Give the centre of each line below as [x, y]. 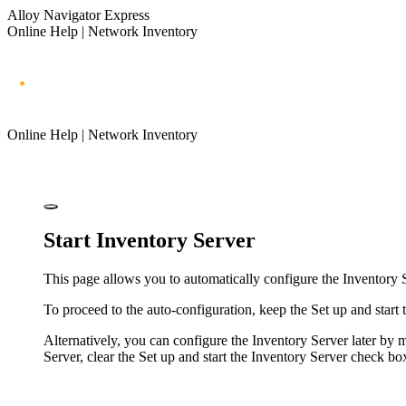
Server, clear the [91, 356]
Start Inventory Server [150, 240]
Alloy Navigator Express [78, 15]
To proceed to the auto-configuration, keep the [177, 309]
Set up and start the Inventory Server [243, 356]
